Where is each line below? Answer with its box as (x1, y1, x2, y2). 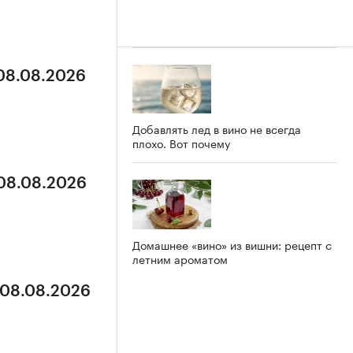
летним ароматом (132, 250, 228, 268)
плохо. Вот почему (132, 134, 230, 152)
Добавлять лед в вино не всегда (132, 120, 301, 138)
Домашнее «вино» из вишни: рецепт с (132, 236, 332, 254)
